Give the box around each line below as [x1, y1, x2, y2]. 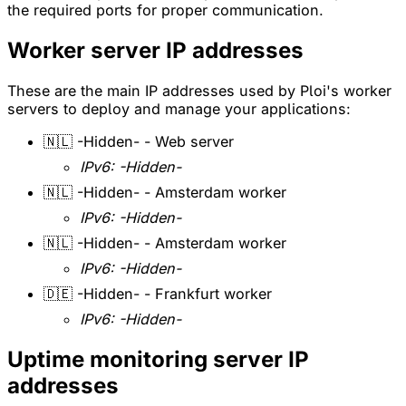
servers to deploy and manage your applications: [7, 99, 351, 118]
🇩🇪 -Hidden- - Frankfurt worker [43, 284, 272, 303]
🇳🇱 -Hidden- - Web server [43, 131, 234, 150]
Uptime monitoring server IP [7, 345, 309, 372]
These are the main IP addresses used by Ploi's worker [7, 81, 391, 100]
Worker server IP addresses [7, 36, 304, 63]
